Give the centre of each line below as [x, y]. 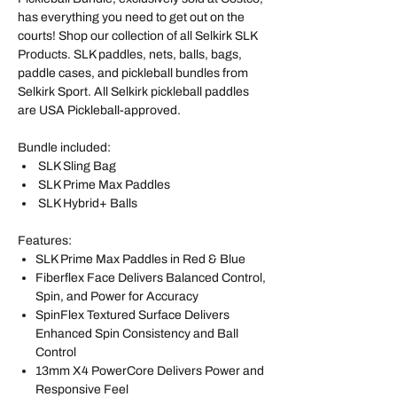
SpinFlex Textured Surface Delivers [132, 315]
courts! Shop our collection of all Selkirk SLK [137, 36]
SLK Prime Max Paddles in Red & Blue [140, 260]
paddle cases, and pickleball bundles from [133, 74]
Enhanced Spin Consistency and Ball [137, 334]
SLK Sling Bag [76, 167]
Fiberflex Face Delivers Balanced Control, [151, 278]
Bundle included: [64, 148]
